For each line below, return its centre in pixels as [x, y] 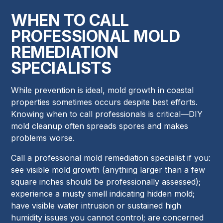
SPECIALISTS [61, 68]
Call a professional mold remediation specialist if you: [111, 158]
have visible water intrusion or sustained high [96, 206]
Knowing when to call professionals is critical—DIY [107, 114]
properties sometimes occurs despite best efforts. [105, 102]
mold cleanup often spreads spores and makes [100, 126]
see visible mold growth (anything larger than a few [108, 170]
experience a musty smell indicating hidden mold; [103, 194]
